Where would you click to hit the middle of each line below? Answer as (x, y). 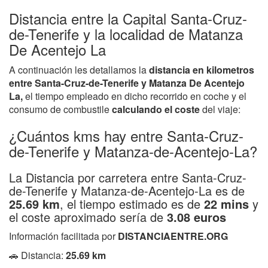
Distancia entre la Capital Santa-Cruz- (128, 18)
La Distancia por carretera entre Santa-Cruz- (128, 177)
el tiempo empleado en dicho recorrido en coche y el (136, 96)
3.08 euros (197, 217)
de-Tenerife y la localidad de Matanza (126, 33)
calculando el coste (156, 109)
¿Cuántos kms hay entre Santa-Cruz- (126, 135)
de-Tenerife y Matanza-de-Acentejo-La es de (127, 190)
